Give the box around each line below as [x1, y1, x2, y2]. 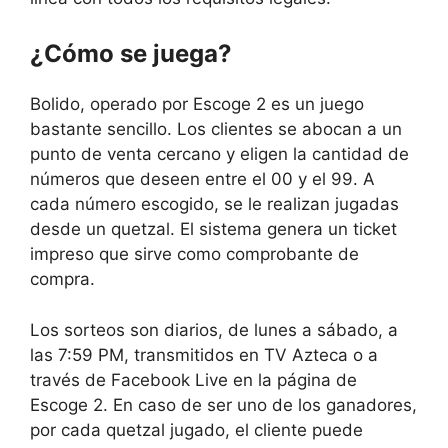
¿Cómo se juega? [30, 39, 232, 69]
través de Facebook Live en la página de [30, 369, 357, 390]
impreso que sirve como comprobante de [30, 244, 359, 265]
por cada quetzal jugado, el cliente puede [30, 419, 363, 440]
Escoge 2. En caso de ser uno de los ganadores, [30, 394, 417, 415]
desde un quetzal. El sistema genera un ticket [30, 219, 397, 240]
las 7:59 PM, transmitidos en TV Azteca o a [30, 344, 378, 365]
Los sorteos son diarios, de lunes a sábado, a [30, 319, 398, 340]
